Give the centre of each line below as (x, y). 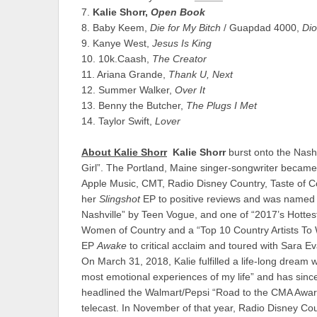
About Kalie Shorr (124, 153)
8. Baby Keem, (116, 28)
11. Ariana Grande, (125, 74)
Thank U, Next (201, 74)
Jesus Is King (182, 43)
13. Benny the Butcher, (134, 105)
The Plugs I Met (221, 105)
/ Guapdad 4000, (261, 28)
